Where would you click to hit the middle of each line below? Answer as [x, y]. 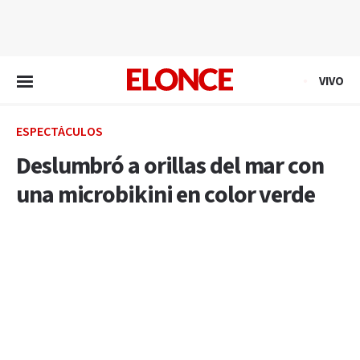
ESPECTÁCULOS [59, 132]
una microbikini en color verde [166, 195]
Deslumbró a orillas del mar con [170, 166]
